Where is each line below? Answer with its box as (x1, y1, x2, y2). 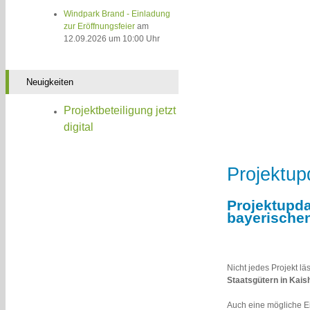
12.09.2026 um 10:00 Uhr (64, 34, 161, 44)
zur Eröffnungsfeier (64, 21, 136, 32)
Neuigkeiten (26, 77, 73, 88)
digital (64, 121, 94, 134)
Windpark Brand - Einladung (64, 9, 171, 19)
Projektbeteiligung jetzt (64, 104, 176, 117)
